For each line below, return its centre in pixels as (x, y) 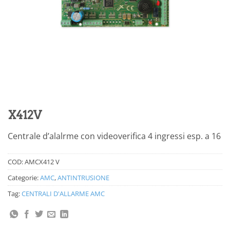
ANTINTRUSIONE (83, 177)
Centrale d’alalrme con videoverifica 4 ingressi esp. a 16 (114, 136)
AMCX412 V (42, 161)
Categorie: (24, 177)
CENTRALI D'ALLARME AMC (63, 193)
